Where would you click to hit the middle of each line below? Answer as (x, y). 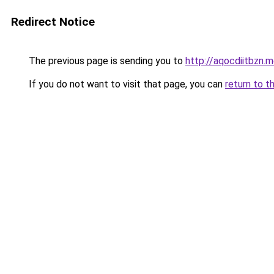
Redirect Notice (53, 22)
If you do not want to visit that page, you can (126, 84)
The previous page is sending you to (106, 61)
